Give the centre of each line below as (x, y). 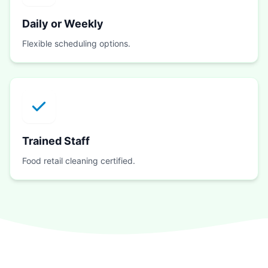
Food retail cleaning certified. (79, 161)
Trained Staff (56, 141)
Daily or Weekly (63, 24)
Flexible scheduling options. (76, 44)
